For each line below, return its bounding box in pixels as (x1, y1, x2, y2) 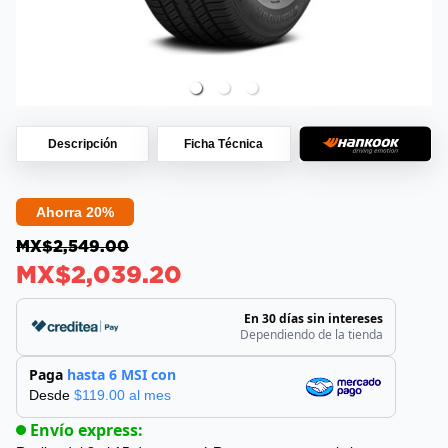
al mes (125, 387, 171, 404)
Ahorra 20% (36, 204, 114, 221)
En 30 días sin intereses (244, 310, 383, 328)
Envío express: (30, 419, 143, 442)
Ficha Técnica (184, 137, 264, 152)
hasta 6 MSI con (67, 365, 176, 385)
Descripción (48, 137, 118, 152)
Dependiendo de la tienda (240, 326, 383, 344)
